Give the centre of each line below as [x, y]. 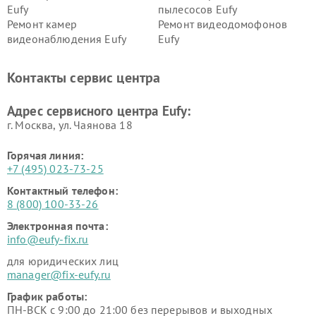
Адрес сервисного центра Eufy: [99, 111]
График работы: [47, 296]
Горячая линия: [45, 155]
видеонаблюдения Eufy [67, 39]
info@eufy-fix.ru [48, 239]
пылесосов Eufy [198, 9]
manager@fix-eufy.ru [59, 274]
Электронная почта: [57, 226]
